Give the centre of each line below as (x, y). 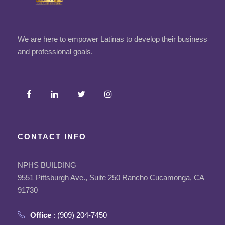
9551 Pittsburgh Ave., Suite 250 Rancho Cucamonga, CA (111, 177)
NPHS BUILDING (47, 165)
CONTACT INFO (52, 136)
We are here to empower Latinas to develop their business (113, 39)
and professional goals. (55, 51)
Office (41, 215)
